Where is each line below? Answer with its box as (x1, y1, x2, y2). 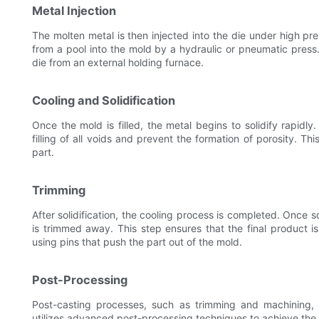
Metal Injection (32, 4, 116, 19)
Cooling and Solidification (32, 93, 175, 108)
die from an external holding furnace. (32, 56, 204, 69)
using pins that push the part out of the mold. (32, 236, 242, 249)
